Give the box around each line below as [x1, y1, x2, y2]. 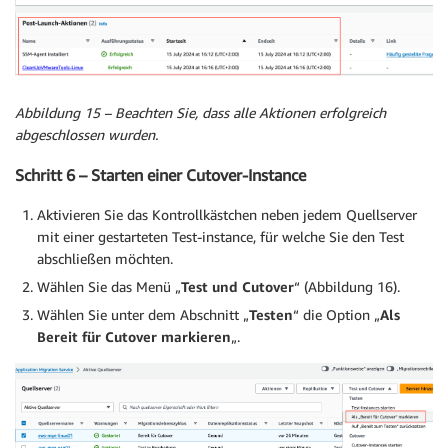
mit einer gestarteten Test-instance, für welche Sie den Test [37, 228, 404, 246]
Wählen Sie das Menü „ [37, 278, 181, 296]
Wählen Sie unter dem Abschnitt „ [37, 306, 249, 324]
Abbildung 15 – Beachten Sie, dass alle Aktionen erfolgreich [15, 103, 386, 121]
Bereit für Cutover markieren [37, 328, 231, 346]
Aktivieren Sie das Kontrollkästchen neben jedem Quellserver [37, 206, 417, 224]
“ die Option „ [293, 306, 380, 324]
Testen [249, 306, 293, 324]
